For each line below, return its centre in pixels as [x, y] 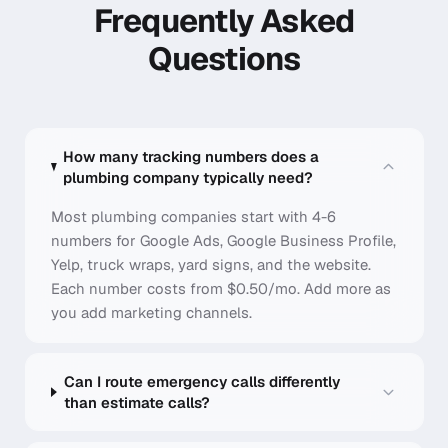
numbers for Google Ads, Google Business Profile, [223, 240]
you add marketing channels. [151, 312]
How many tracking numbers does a [190, 156]
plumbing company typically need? [187, 177]
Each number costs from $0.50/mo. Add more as [221, 288]
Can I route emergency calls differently [201, 382]
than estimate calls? [136, 403]
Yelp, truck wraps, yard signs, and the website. [211, 264]
